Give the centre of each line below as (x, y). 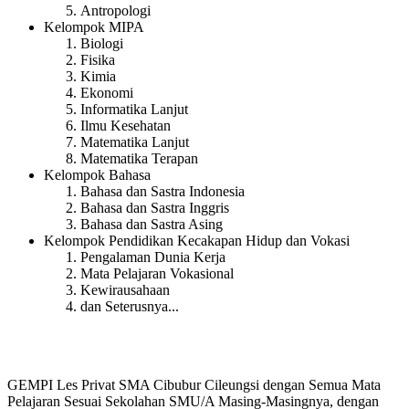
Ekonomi (107, 92)
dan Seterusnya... (130, 306)
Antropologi (115, 10)
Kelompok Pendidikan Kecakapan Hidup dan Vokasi (197, 240)
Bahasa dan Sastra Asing (152, 224)
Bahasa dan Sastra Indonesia (163, 191)
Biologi (102, 43)
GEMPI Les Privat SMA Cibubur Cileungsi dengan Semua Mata (194, 384)
